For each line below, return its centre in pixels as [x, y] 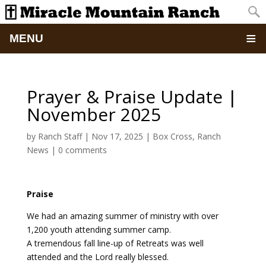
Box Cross [172, 136]
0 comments [82, 150]
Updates [23, 132]
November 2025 [94, 114]
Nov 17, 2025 [117, 136]
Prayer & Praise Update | [132, 96]
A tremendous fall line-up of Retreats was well [115, 243]
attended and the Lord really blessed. [97, 257]
